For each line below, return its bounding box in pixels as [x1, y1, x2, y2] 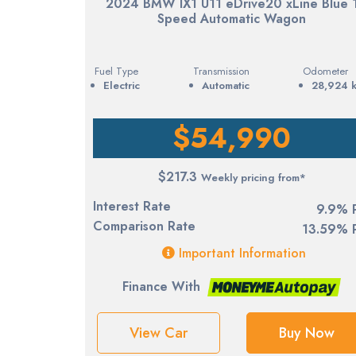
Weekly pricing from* [200, 169, 306, 185]
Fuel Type [95, 63, 138, 79]
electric [110, 77, 140, 93]
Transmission [192, 63, 250, 79]
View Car [130, 322, 188, 343]
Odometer [302, 63, 348, 79]
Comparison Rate [93, 216, 195, 235]
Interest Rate [93, 196, 171, 215]
